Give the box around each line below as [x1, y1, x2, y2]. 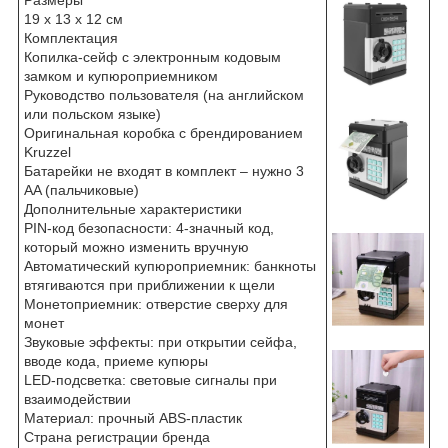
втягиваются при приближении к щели [24, 277, 275, 294]
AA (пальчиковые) [24, 182, 139, 199]
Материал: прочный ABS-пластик [24, 410, 242, 427]
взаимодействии [24, 391, 131, 408]
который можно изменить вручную [24, 239, 249, 256]
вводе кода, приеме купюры [24, 353, 208, 370]
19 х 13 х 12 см [24, 11, 123, 28]
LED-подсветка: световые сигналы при [24, 372, 277, 389]
